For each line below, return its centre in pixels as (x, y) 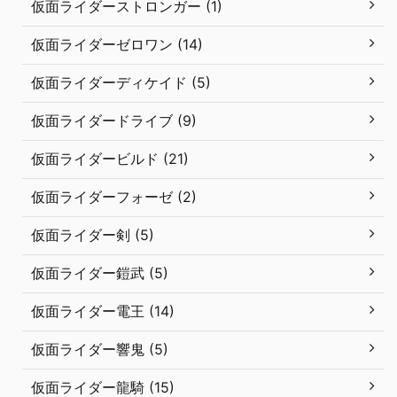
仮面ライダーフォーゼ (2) (114, 196)
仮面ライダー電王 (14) (103, 311)
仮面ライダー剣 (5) (93, 234)
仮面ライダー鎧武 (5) (100, 272)
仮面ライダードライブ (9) (114, 120)
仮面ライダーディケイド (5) (121, 82)
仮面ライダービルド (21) (110, 158)
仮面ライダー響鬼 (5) (100, 349)
